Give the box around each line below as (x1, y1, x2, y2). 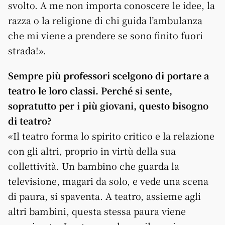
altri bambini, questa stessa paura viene (8, 204, 186, 217)
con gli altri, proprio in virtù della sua (8, 144, 176, 157)
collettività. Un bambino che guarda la (8, 159, 179, 172)
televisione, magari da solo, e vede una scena (8, 174, 208, 187)
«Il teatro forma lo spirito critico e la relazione (8, 129, 214, 142)
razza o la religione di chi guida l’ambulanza (8, 13, 202, 27)
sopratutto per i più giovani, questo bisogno (8, 98, 208, 112)
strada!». (8, 43, 46, 57)
